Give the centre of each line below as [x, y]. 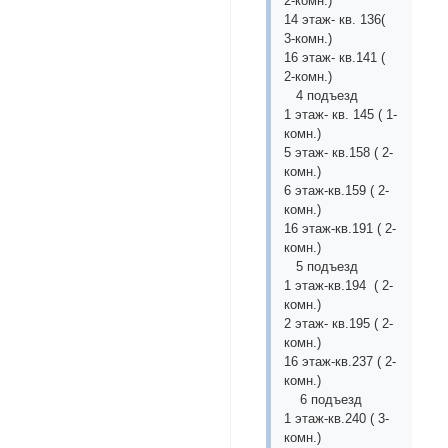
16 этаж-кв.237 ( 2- [340, 362]
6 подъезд [323, 400]
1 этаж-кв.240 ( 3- [337, 419]
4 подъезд [321, 96]
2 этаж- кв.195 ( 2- [339, 324]
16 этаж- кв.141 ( [335, 58]
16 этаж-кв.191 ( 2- [340, 229]
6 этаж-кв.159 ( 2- [337, 191]
